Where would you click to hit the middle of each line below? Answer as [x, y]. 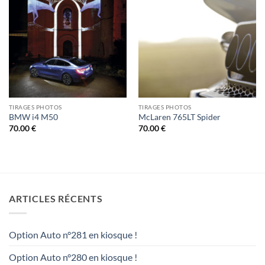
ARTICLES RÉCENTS [56, 199]
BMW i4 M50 [33, 117]
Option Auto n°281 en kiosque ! [73, 234]
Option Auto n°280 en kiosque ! [73, 257]
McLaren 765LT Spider [179, 117]
